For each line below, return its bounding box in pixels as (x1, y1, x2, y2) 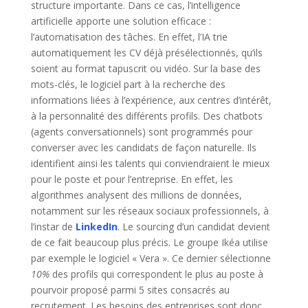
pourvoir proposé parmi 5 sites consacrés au (30, 283, 230, 296)
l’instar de (30, 219, 76, 233)
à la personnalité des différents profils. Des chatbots (30, 109, 263, 122)
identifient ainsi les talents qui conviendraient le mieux (30, 156, 269, 170)
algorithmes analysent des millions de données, (30, 188, 242, 201)
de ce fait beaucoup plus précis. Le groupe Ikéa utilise (30, 235, 268, 249)
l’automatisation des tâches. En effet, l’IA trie (30, 30, 228, 43)
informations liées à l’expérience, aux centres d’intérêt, (30, 93, 272, 107)
